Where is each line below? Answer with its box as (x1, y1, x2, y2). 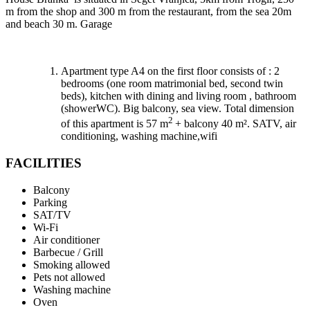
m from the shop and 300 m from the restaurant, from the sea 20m (6, 5, 291, 17)
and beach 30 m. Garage (6, 17, 112, 30)
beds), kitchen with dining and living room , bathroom (61, 89, 296, 102)
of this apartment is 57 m (61, 118, 168, 130)
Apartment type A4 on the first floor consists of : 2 (61, 64, 280, 77)
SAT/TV (33, 208, 71, 221)
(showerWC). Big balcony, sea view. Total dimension (61, 102, 294, 114)
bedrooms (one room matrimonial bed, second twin (61, 77, 283, 89)
